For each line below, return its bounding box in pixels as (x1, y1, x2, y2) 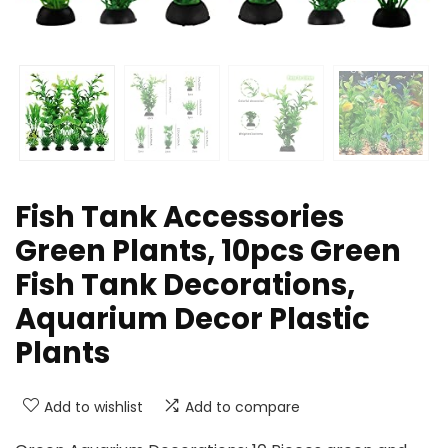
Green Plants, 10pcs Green (15, 231, 401, 272)
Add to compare (185, 397, 300, 418)
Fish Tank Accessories (15, 197, 344, 238)
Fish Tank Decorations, (15, 265, 355, 306)
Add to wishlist (44, 397, 143, 418)
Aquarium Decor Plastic (15, 299, 370, 340)
